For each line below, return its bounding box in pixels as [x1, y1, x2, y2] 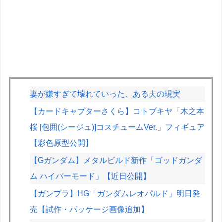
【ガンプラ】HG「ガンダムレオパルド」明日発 [30, 189, 201, 198]
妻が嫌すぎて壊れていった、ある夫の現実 [30, 89, 181, 98]
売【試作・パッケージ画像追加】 [30, 205, 149, 214]
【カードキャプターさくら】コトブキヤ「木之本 [30, 107, 205, 115]
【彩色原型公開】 [30, 138, 94, 147]
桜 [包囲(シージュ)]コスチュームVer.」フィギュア [30, 122, 205, 131]
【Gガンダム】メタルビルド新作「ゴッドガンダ [30, 156, 203, 165]
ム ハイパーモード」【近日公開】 [30, 171, 151, 180]
